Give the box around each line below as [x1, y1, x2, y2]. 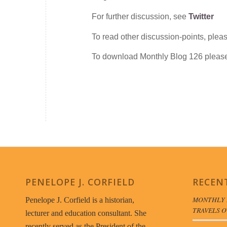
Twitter [188, 12, 214, 21]
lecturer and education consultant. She [25, 209, 146, 218]
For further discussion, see [92, 12, 188, 21]
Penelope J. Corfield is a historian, [25, 196, 134, 205]
